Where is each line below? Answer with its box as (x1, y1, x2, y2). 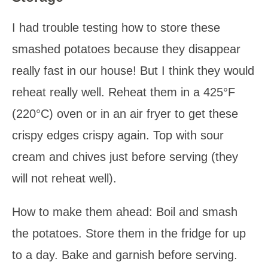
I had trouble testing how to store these (12, 21, 220, 35)
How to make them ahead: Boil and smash (12, 205, 237, 219)
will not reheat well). (12, 172, 117, 185)
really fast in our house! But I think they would (12, 64, 254, 78)
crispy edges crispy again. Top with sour (12, 129, 224, 142)
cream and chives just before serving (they (12, 150, 238, 164)
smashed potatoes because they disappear (12, 42, 240, 56)
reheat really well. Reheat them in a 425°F (12, 86, 235, 99)
